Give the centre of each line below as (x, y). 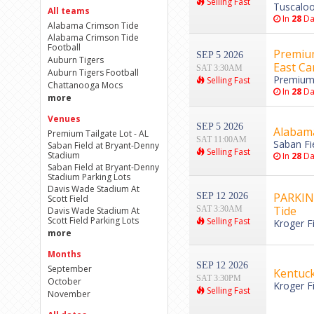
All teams (69, 11)
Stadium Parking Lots (89, 177)
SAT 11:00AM (221, 140)
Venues (64, 119)
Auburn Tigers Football (93, 73)
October (64, 282)
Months (64, 254)
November (69, 294)
